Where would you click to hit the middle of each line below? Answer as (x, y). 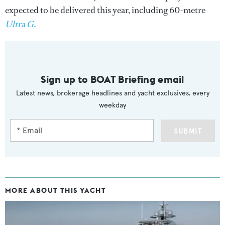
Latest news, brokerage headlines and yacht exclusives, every (113, 93)
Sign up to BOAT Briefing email (113, 79)
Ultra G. (20, 24)
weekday (113, 105)
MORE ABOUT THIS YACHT (56, 191)
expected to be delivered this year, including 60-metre (105, 10)
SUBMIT (188, 132)
